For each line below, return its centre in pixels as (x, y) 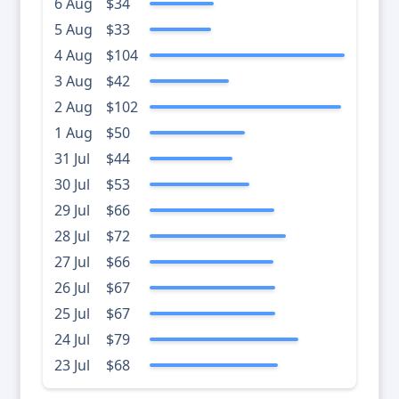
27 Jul (72, 262)
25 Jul (72, 314)
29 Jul (72, 211)
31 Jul (72, 159)
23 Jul (72, 366)
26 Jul (72, 288)
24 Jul (72, 340)
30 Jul (72, 185)
